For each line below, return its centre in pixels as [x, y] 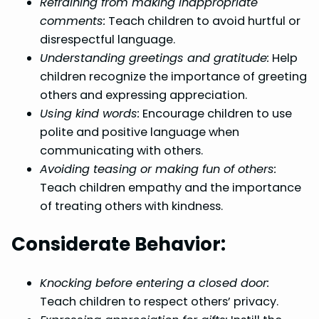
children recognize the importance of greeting [173, 76]
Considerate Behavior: [119, 245]
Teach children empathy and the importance [171, 187]
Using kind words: [90, 113]
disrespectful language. [108, 39]
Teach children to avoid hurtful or [203, 21]
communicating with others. [121, 150]
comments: [73, 21]
